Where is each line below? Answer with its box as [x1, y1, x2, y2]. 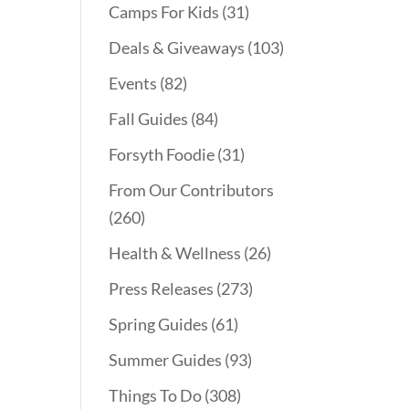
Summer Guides [109, 350, 223, 371]
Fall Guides [109, 109, 189, 130]
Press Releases [109, 278, 215, 299]
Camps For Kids [109, 2, 220, 23]
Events [109, 73, 158, 94]
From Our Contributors [109, 180, 275, 201]
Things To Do [109, 385, 203, 406]
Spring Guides [109, 314, 209, 335]
